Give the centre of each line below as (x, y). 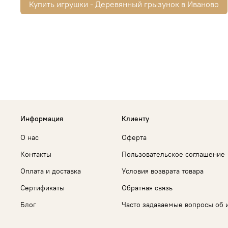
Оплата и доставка (51, 171)
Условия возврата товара (163, 171)
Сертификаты (42, 188)
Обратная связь (147, 188)
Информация (42, 118)
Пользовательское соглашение (173, 154)
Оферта (134, 137)
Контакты (36, 154)
